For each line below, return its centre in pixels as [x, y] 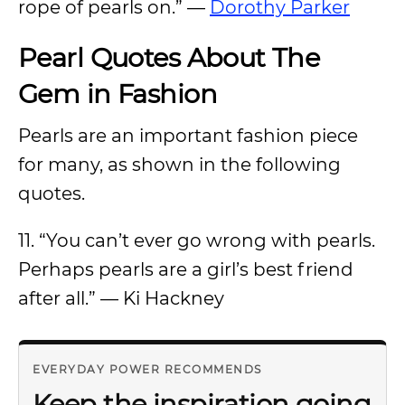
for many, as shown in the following [179, 165]
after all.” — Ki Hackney [121, 298]
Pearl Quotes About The [169, 57]
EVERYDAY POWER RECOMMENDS [147, 369]
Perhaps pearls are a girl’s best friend [186, 269]
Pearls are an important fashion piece [188, 136]
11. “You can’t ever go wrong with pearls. [197, 240]
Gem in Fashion [118, 94]
